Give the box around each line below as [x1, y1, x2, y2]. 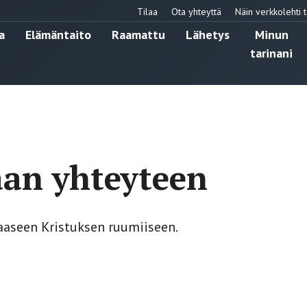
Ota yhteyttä [171, 5, 221, 18]
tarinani [250, 45, 293, 61]
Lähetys [186, 26, 230, 42]
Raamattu [112, 26, 165, 42]
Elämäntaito [25, 26, 91, 42]
